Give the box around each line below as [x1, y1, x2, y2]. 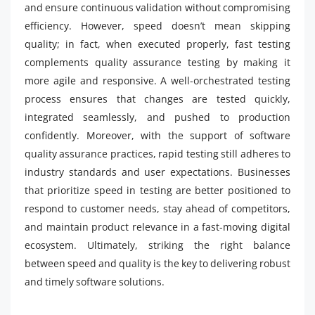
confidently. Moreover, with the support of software [25, 128, 290, 142]
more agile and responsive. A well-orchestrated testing [25, 73, 290, 87]
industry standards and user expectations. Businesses [25, 165, 290, 179]
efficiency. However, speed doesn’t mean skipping [25, 18, 290, 32]
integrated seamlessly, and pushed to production [25, 110, 290, 124]
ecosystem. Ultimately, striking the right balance [25, 238, 290, 252]
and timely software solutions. [25, 274, 165, 288]
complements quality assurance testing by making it [25, 55, 290, 69]
